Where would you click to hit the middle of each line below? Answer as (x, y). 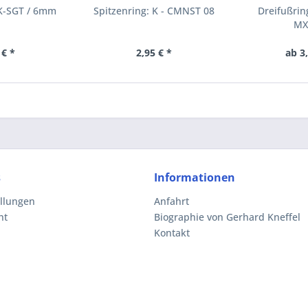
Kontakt (172, 233)
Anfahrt (172, 201)
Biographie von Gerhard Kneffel (227, 217)
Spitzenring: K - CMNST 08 (154, 11)
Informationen (195, 177)
